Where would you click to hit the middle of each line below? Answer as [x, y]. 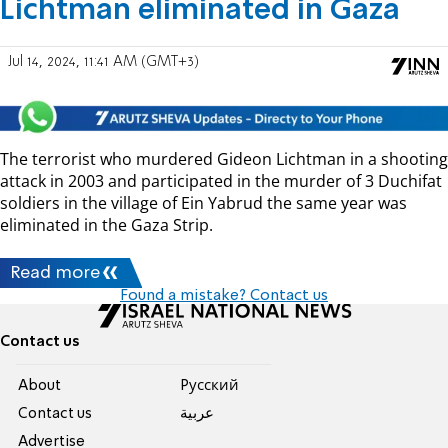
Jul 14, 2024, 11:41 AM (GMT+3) [103, 62]
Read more [55, 273]
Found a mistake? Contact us [224, 296]
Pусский [209, 386]
